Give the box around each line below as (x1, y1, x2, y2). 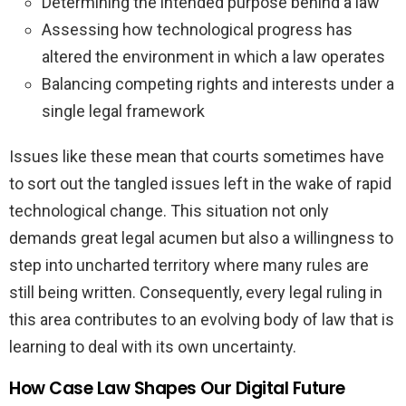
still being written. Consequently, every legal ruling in (9, 283, 382, 303)
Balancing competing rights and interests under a (42, 74, 394, 94)
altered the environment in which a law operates (42, 47, 385, 67)
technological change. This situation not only (9, 201, 329, 221)
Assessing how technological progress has (42, 20, 353, 40)
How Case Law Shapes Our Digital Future (9, 376, 345, 401)
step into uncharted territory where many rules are (9, 256, 369, 275)
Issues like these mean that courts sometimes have (9, 147, 384, 167)
